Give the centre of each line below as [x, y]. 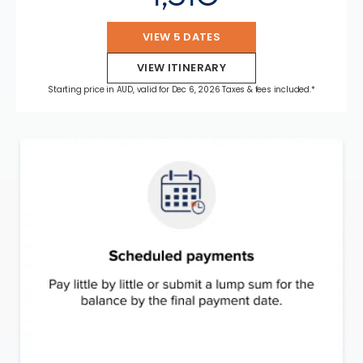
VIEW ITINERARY [181, 67]
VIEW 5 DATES [181, 36]
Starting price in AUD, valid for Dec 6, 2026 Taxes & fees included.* [181, 89]
